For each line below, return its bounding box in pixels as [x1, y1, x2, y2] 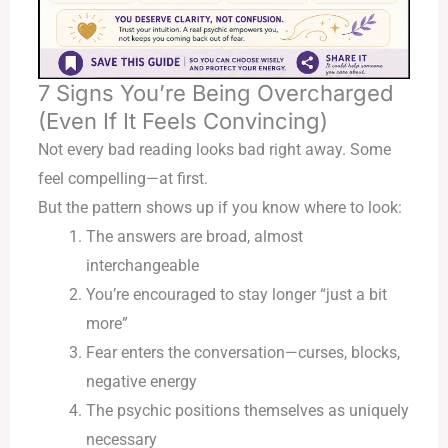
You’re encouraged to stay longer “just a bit [85, 285, 387, 305]
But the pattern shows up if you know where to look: [37, 198, 402, 218]
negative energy [85, 372, 197, 392]
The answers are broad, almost [85, 227, 303, 247]
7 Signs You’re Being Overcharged [37, 80, 393, 107]
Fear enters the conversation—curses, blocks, [85, 343, 400, 363]
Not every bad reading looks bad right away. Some [37, 140, 391, 160]
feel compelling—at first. [37, 169, 208, 189]
